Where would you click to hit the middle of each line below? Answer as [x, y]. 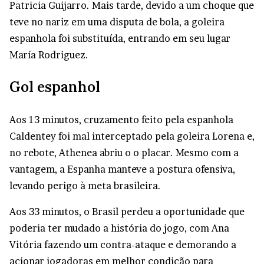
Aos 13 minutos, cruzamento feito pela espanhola [121, 120]
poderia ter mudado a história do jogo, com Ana [119, 228]
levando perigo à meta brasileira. [85, 186]
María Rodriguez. [49, 55]
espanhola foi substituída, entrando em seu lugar [120, 39]
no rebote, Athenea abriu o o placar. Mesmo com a [124, 153]
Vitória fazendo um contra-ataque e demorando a [123, 245]
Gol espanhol [55, 87]
